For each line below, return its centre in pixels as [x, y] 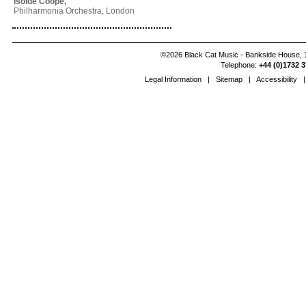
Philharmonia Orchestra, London [74, 11]
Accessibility [276, 79]
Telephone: [239, 65]
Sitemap [229, 79]
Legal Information [173, 79]
